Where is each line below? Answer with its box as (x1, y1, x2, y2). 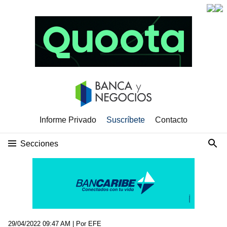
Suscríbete (106, 116, 145, 124)
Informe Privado (40, 116, 96, 124)
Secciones (20, 139, 58, 148)
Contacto (155, 116, 187, 124)
